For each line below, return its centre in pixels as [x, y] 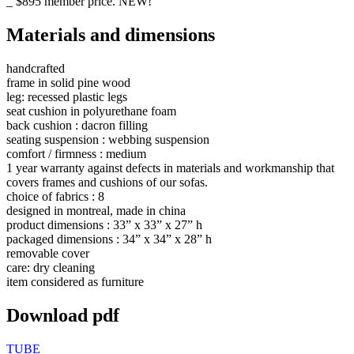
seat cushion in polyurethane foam [91, 111]
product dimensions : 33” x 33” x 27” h [104, 224]
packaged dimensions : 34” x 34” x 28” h [109, 239]
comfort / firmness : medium [76, 153]
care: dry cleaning [51, 267]
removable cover [48, 253]
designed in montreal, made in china [96, 210]
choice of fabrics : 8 [55, 196]
